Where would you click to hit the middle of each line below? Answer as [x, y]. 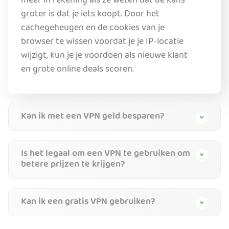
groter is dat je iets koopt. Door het [90, 14]
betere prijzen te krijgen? [73, 165]
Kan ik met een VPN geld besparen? [93, 117]
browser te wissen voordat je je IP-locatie [102, 42]
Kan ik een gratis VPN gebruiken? [88, 202]
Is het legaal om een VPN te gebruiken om [106, 154]
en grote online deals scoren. [77, 70]
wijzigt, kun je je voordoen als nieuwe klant [104, 56]
